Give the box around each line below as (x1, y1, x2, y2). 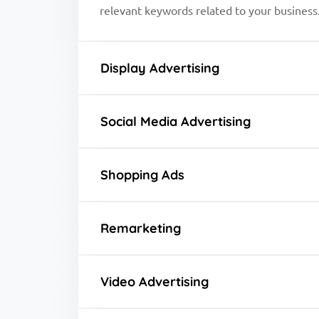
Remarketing (100, 219, 181, 236)
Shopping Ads (100, 166, 184, 183)
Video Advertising (100, 273, 209, 290)
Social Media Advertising (100, 113, 251, 130)
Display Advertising (100, 59, 219, 76)
